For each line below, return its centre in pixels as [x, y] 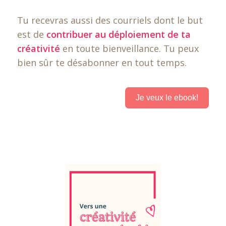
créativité [38, 49]
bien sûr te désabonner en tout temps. [102, 63]
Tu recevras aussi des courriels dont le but [110, 20]
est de [32, 35]
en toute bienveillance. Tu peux [129, 49]
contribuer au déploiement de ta [118, 35]
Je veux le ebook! [167, 98]
